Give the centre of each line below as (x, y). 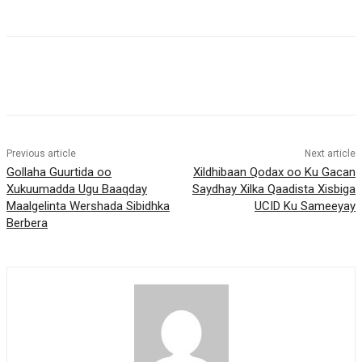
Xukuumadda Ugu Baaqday (77, 189)
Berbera (27, 223)
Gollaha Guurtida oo (59, 173)
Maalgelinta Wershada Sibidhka (88, 206)
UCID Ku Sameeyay (305, 206)
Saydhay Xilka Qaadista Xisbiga (274, 189)
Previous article (41, 154)
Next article (330, 154)
